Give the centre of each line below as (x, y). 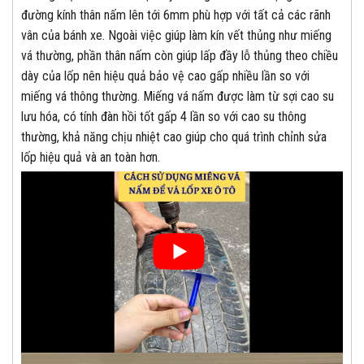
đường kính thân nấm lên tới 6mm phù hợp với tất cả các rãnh (176, 15)
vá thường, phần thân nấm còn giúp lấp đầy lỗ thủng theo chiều (180, 56)
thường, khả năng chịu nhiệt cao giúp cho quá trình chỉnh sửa (174, 137)
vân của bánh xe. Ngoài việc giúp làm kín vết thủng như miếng (176, 36)
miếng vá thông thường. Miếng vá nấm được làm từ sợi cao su (178, 97)
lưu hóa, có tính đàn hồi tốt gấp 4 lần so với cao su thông (164, 117)
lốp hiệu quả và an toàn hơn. (91, 158)
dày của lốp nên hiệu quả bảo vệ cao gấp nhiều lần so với (165, 76)
